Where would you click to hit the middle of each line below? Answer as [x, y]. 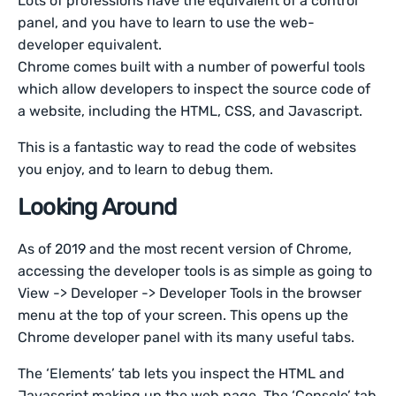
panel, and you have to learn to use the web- [166, 23]
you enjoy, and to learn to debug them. [146, 170]
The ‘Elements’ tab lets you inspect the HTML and [182, 374]
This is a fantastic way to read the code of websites [187, 148]
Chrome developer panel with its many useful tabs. [188, 338]
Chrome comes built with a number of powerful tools [192, 67]
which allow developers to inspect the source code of [194, 89]
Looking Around [97, 208]
